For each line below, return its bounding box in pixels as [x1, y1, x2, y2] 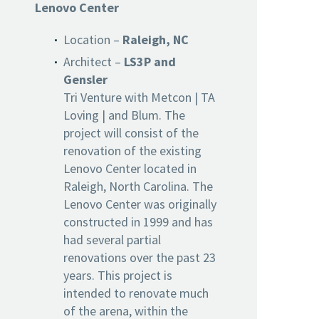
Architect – [63, 53, 121, 70]
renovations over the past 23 [63, 249, 216, 266]
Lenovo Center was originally [63, 195, 216, 212]
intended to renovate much [63, 284, 209, 301]
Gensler [63, 70, 108, 88]
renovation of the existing [63, 142, 202, 159]
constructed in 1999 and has [63, 213, 213, 230]
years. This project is [63, 266, 172, 283]
